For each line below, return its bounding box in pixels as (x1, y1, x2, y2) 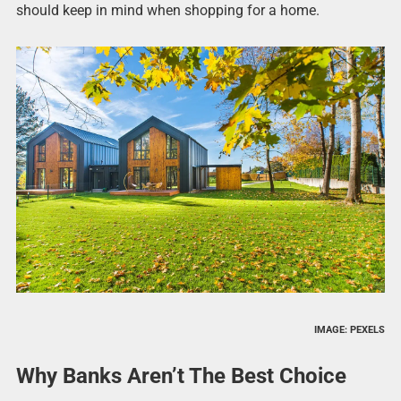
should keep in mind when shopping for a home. (15, 2, 320, 20)
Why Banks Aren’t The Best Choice (15, 363, 346, 388)
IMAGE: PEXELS (314, 323, 386, 336)
